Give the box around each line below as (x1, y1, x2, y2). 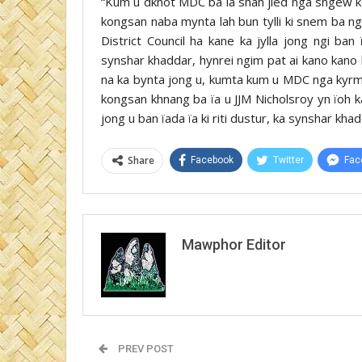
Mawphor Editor (182, 235, 286, 253)
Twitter (273, 154, 304, 166)
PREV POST (116, 342, 174, 355)
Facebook (191, 154, 234, 166)
